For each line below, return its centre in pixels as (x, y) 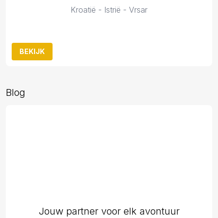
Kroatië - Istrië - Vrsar (109, 10)
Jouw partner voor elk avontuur (109, 211)
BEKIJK (32, 51)
